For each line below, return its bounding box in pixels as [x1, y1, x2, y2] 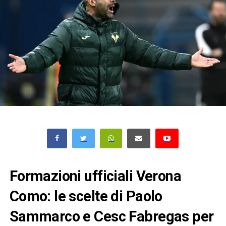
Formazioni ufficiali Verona [9, 167, 182, 185]
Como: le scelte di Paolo [9, 187, 162, 205]
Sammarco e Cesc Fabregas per [9, 207, 214, 225]
